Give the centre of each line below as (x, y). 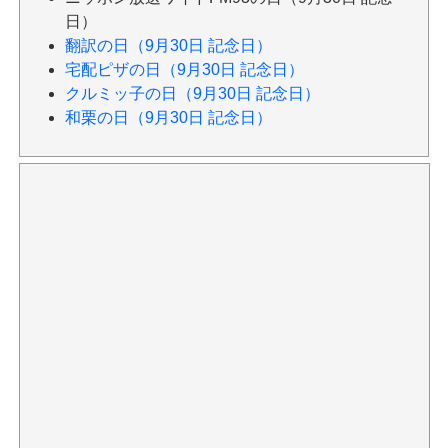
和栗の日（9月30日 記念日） (168, 118)
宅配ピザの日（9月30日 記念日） (184, 70)
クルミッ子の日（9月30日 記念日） (192, 94)
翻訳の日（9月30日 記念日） (168, 46)
